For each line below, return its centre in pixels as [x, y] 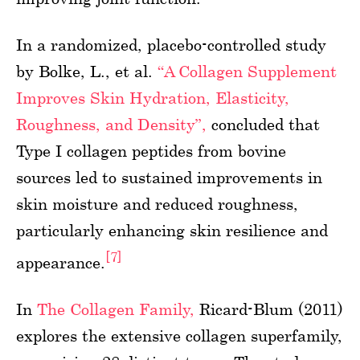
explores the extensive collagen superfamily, [179, 335]
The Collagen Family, [116, 309]
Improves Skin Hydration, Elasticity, [153, 97]
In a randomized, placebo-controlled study [171, 44]
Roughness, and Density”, [111, 124]
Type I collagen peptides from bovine [151, 150]
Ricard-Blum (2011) [269, 309]
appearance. [61, 262]
